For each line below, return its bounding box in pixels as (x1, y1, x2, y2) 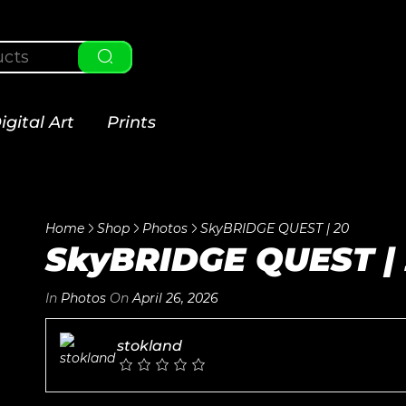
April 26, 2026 (129, 290, 218, 306)
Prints (107, 112, 156, 132)
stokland (117, 337, 182, 354)
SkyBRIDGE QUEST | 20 (200, 220, 349, 237)
